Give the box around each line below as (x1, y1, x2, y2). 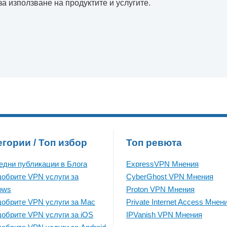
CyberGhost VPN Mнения (126, 172, 213, 181)
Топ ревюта (126, 137, 182, 148)
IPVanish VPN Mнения (126, 210, 202, 219)
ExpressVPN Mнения (126, 160, 199, 168)
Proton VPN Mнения (126, 185, 195, 194)
